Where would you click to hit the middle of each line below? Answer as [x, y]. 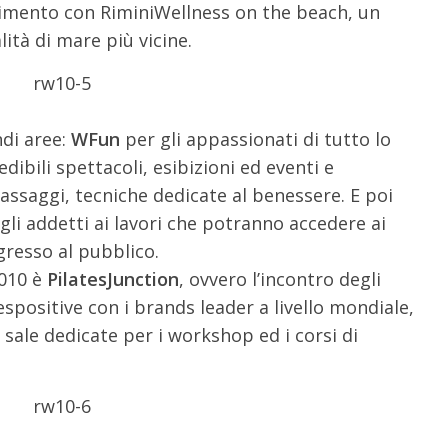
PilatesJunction [113, 278]
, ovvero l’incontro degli [280, 278]
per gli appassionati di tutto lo [255, 138]
